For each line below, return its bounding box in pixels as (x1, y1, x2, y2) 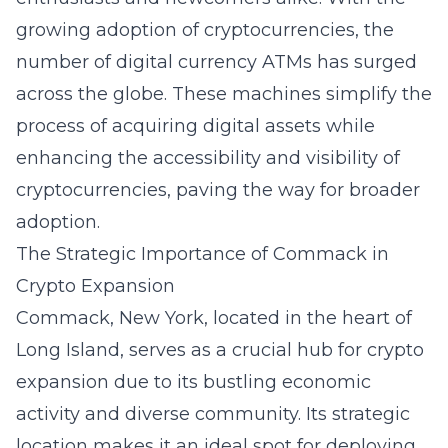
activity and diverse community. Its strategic (16, 403, 410, 425)
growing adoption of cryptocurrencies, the (16, 19, 394, 41)
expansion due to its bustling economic (16, 371, 371, 393)
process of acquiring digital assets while (16, 115, 375, 137)
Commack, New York (16, 307, 204, 329)
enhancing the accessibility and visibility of (16, 147, 400, 169)
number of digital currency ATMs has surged (16, 51, 417, 73)
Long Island (16, 339, 120, 361)
